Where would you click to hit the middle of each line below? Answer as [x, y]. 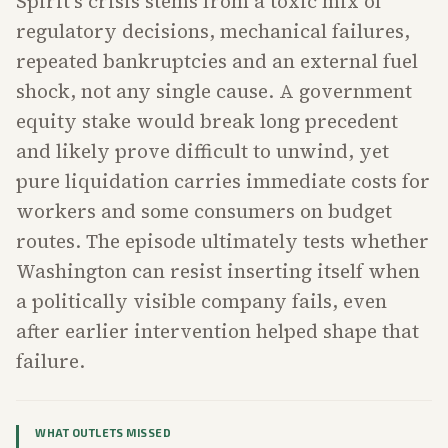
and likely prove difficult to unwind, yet [202, 151]
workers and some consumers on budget [204, 211]
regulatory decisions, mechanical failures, [213, 31]
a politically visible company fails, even [201, 301]
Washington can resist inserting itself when [218, 271]
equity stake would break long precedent [207, 121]
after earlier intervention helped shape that [217, 331]
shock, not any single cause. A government [214, 91]
